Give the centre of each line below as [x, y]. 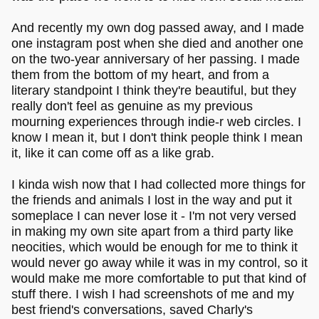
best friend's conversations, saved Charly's [132, 309]
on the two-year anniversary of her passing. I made [156, 59]
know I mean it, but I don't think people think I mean [157, 137]
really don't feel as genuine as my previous [132, 106]
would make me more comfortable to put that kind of [159, 278]
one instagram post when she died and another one [157, 43]
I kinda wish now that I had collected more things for [158, 184]
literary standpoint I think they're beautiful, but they [154, 90]
